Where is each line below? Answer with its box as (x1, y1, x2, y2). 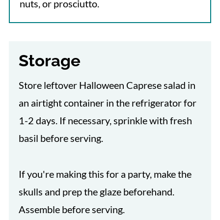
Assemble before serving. (18, 203, 125, 215)
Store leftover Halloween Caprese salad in (18, 79, 195, 91)
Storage (18, 51, 81, 70)
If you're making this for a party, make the (18, 167, 192, 180)
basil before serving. (18, 132, 103, 144)
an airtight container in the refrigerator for (18, 96, 196, 109)
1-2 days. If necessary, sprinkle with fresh (18, 114, 192, 126)
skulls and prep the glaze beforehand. (18, 185, 174, 197)
